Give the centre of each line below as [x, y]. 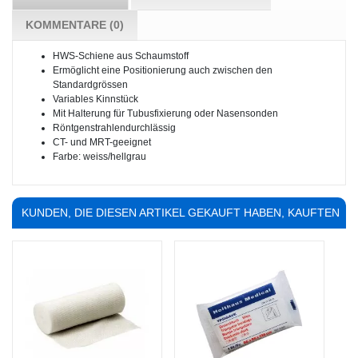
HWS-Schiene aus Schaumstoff [121, 56]
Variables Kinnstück [95, 99]
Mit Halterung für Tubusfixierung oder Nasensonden [165, 114]
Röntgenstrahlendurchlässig [114, 128]
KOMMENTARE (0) [75, 25]
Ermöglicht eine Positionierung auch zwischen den [163, 71]
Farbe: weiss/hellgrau [99, 157]
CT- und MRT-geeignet [102, 143]
